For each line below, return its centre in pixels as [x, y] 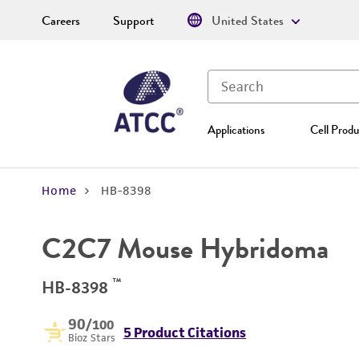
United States [248, 21]
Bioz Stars [92, 338]
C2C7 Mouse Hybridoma [185, 248]
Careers [61, 21]
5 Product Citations [185, 333]
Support [134, 21]
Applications [236, 130]
